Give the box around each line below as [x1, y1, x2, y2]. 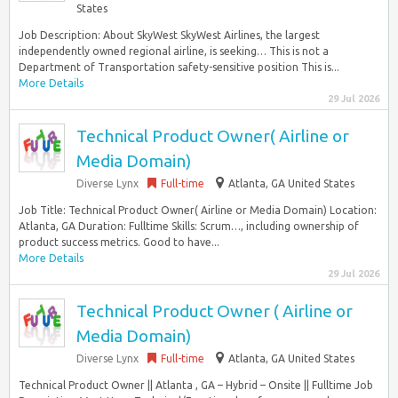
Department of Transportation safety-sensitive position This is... [19, 61, 339, 73]
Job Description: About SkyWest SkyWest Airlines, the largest [19, 29, 320, 41]
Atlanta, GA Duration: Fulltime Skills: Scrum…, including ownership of [19, 220, 359, 232]
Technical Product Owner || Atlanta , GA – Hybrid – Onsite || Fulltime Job [19, 379, 373, 391]
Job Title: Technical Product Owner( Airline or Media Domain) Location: [19, 204, 377, 216]
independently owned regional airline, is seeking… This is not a [19, 45, 329, 57]
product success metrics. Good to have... [19, 236, 219, 248]
